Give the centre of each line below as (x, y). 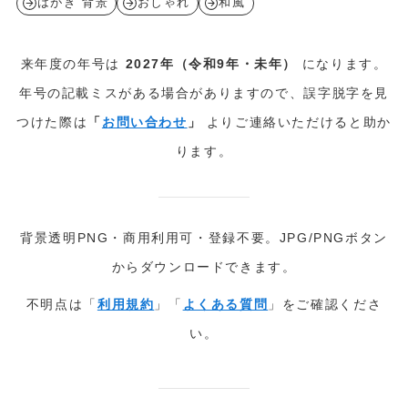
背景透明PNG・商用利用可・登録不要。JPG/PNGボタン (204, 238)
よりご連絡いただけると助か (296, 122)
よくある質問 (225, 305)
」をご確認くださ (325, 305)
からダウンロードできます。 (204, 267)
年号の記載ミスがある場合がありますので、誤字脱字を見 (204, 92)
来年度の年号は (73, 63)
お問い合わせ (144, 122)
